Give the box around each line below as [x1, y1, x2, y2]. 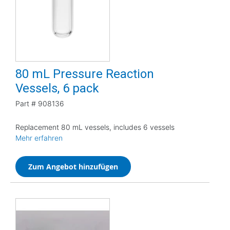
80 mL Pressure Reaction [15, 66, 154, 81]
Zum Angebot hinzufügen [28, 161, 118, 171]
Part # [15, 99, 36, 108]
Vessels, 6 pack [15, 81, 99, 95]
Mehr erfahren [15, 133, 63, 142]
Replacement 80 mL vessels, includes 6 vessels [15, 122, 175, 131]
